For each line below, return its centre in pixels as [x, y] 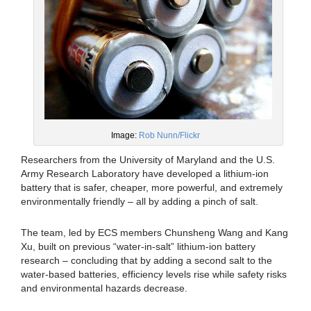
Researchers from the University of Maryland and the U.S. [148, 160]
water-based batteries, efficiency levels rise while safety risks [154, 275]
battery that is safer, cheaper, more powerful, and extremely [152, 188]
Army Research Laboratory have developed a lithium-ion [145, 174]
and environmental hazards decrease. [104, 288]
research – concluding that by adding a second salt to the [146, 261]
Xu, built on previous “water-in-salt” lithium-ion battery [138, 247]
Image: [125, 136]
